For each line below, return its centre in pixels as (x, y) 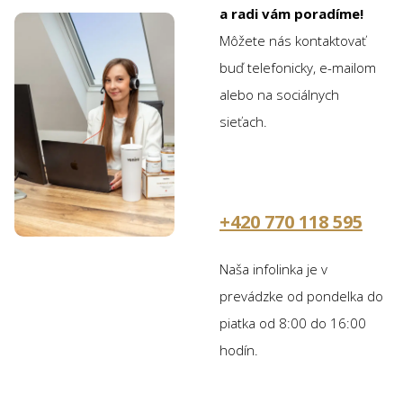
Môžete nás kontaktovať (293, 41)
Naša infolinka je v (273, 269)
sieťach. (243, 122)
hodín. (239, 350)
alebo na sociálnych (279, 95)
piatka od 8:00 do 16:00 (293, 323)
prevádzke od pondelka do (301, 296)
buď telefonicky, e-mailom (298, 68)
